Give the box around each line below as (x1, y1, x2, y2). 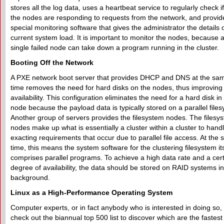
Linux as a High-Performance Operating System (10, 188, 172, 196)
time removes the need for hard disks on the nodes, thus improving (10, 83, 222, 91)
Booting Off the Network (10, 58, 93, 66)
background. (10, 173, 50, 181)
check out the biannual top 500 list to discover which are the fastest (10, 213, 222, 221)
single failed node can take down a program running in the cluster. (10, 43, 221, 51)
